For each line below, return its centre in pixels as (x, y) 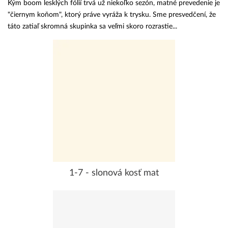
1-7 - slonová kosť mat (114, 173)
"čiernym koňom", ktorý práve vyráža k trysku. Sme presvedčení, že (112, 15)
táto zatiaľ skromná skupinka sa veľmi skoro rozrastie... (92, 26)
